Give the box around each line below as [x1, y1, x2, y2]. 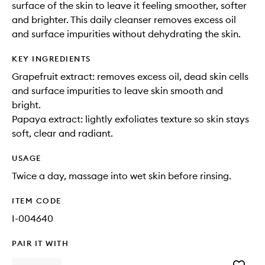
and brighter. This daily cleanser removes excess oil [12, 14, 236, 25]
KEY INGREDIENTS [12, 54, 91, 63]
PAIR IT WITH [12, 238, 69, 248]
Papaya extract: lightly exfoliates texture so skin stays [12, 113, 249, 125]
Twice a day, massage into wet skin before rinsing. [12, 170, 231, 182]
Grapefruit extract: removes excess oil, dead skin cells [12, 70, 248, 82]
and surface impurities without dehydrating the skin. [12, 28, 241, 40]
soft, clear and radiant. [12, 127, 113, 139]
